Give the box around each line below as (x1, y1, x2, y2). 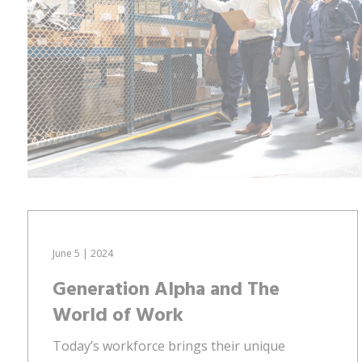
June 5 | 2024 (53, 246, 113, 260)
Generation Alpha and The (53, 274, 280, 305)
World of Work (53, 300, 183, 331)
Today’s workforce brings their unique (53, 336, 285, 355)
